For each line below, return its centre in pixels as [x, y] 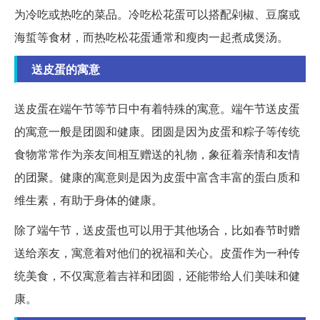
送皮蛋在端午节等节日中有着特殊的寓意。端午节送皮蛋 [157, 108]
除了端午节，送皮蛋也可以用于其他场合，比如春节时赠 [157, 229]
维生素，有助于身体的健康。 [89, 199]
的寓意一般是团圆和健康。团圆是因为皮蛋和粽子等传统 [157, 131]
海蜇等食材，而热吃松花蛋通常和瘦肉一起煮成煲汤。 [151, 36]
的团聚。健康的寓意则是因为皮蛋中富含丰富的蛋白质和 [157, 176]
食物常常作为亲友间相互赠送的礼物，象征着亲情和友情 [157, 154]
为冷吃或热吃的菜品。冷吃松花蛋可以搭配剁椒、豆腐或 [157, 14]
